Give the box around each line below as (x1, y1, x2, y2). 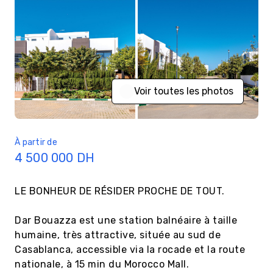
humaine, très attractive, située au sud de (15, 229, 221, 241)
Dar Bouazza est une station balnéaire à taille (15, 214, 237, 226)
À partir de (15, 137, 57, 147)
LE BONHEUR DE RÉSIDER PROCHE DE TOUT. (15, 185, 225, 197)
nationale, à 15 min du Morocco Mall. (15, 258, 189, 270)
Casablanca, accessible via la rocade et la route (15, 244, 245, 255)
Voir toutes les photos (134, 85, 233, 97)
